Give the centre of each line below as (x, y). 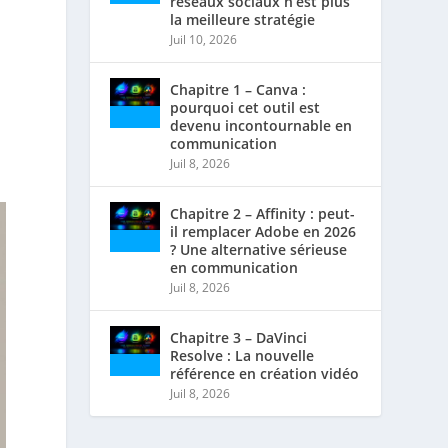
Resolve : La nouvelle (242, 355)
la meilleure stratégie (243, 19)
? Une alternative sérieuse (259, 249)
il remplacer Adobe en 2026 (263, 231)
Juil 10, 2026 (204, 39)
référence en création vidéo (265, 373)
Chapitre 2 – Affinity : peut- (263, 213)
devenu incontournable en (261, 125)
